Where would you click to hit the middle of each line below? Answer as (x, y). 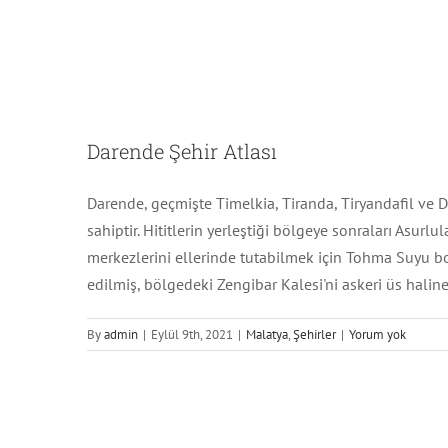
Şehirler (314, 335)
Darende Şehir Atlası (182, 151)
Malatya (267, 335)
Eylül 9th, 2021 (192, 335)
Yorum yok (377, 335)
